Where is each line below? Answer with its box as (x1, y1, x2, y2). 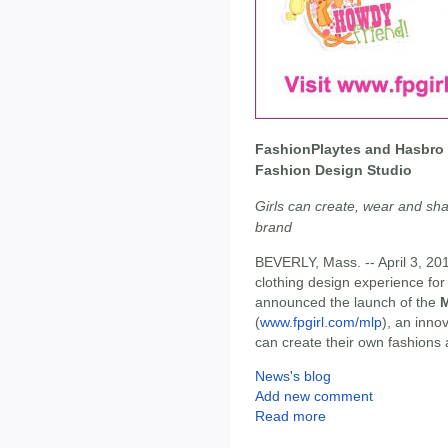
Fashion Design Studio (255, 162, 412, 179)
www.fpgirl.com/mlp (260, 314, 382, 331)
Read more (255, 408, 326, 425)
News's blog (255, 368, 331, 385)
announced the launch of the (255, 294, 440, 311)
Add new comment (255, 388, 373, 405)
